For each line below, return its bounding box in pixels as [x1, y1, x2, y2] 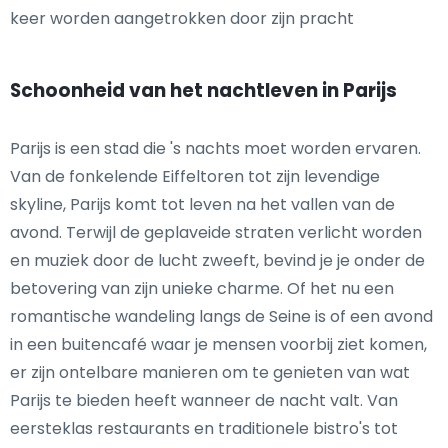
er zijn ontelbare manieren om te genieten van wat [10, 361, 410, 384]
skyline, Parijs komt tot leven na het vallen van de [10, 193, 395, 216]
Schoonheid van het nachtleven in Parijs [10, 77, 397, 104]
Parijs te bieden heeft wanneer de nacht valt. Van [10, 389, 398, 412]
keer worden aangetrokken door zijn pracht [10, 7, 354, 30]
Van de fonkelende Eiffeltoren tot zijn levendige [10, 165, 380, 188]
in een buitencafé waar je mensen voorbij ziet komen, [10, 333, 427, 356]
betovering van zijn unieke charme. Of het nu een [10, 277, 394, 300]
